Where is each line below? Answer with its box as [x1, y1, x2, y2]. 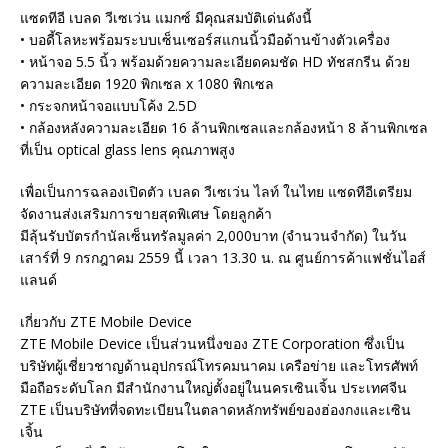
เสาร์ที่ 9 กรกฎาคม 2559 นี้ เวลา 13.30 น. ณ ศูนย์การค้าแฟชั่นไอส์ [20, 247, 426, 267]
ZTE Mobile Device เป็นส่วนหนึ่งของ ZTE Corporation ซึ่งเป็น [20, 333, 405, 353]
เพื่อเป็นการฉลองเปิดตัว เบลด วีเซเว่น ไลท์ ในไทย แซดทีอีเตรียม [20, 181, 412, 201]
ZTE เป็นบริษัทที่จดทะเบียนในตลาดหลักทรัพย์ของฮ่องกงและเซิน [20, 399, 411, 419]
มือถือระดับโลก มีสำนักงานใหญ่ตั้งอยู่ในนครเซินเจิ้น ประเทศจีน [20, 377, 407, 397]
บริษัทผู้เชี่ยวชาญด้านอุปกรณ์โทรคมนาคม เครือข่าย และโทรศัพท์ [20, 355, 418, 375]
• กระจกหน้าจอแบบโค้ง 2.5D [20, 95, 197, 115]
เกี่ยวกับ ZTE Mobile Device [20, 311, 192, 331]
